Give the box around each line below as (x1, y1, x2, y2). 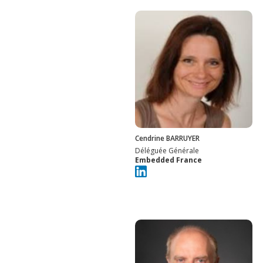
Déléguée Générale (135, 145, 199, 156)
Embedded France (135, 154, 202, 165)
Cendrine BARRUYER (135, 133, 200, 143)
